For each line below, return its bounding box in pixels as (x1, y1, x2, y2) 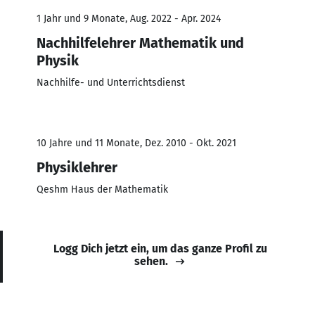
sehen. (134, 254, 168, 268)
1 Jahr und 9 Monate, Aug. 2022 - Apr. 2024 (37, 12, 221, 25)
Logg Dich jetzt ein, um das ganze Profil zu (53, 241, 267, 255)
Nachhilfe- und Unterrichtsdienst (37, 76, 185, 89)
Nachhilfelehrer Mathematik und (37, 34, 244, 51)
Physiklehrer (37, 158, 117, 176)
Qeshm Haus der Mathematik (37, 183, 168, 195)
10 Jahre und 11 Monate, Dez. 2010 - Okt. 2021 (37, 136, 236, 149)
